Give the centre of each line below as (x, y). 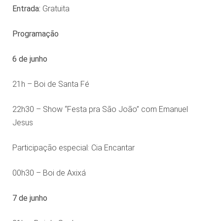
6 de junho (30, 59)
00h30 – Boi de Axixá (49, 173)
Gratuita (55, 9)
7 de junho (30, 198)
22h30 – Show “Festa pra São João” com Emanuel (100, 110)
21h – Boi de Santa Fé (51, 84)
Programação (35, 34)
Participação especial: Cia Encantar (73, 148)
